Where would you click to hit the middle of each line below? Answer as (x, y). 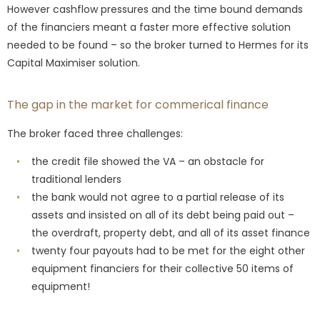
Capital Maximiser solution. (74, 62)
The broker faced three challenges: (95, 133)
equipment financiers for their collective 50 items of (162, 268)
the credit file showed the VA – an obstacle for (147, 161)
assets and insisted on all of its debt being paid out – (163, 215)
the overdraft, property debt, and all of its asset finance (171, 232)
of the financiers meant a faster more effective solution (149, 27)
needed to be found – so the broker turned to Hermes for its (158, 45)
